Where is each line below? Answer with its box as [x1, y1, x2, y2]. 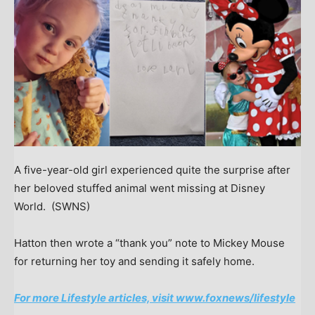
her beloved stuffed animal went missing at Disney [14, 181, 265, 195]
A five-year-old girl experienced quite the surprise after [14, 162, 290, 176]
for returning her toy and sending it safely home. [14, 254, 255, 268]
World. [14, 199, 49, 213]
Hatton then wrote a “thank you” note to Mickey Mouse [14, 236, 285, 250]
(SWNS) [51, 199, 90, 213]
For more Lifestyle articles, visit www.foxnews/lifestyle [14, 290, 295, 304]
